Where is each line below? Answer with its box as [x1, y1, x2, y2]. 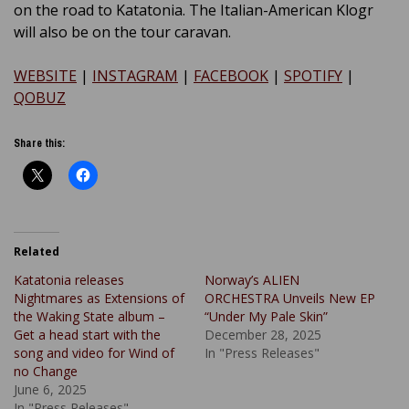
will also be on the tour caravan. [14, 22, 231, 43]
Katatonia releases [14, 271, 124, 289]
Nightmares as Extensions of [14, 289, 184, 308]
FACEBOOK [194, 66, 268, 87]
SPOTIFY [284, 66, 342, 87]
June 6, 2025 [14, 381, 87, 399]
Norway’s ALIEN [204, 271, 299, 289]
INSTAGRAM [92, 66, 178, 87]
